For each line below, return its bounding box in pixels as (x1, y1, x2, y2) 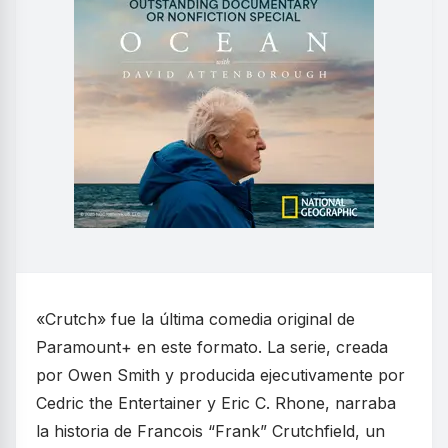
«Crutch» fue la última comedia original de (36, 309, 355, 330)
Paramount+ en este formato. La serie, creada (36, 337, 388, 358)
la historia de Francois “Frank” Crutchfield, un (36, 421, 385, 442)
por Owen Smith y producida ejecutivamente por (36, 365, 405, 386)
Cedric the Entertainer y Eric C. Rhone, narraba (36, 393, 396, 414)
